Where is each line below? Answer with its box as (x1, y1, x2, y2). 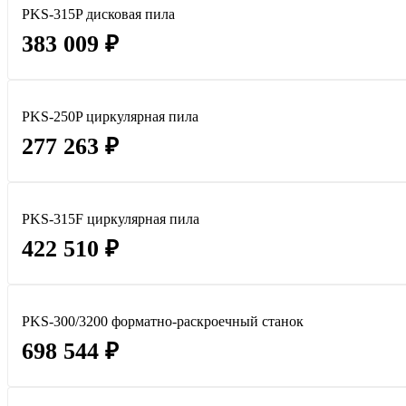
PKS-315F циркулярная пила (22, 211, 199, 227)
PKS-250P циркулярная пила (22, 109, 198, 125)
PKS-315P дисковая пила (22, 6, 175, 23)
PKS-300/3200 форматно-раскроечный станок (22, 314, 304, 330)
